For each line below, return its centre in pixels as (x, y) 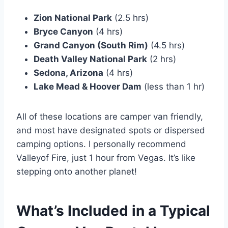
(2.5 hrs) (130, 18)
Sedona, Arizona (68, 73)
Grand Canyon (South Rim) (91, 46)
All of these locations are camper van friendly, (110, 117)
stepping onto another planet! (77, 172)
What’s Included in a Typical (113, 211)
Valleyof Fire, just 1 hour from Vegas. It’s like (106, 158)
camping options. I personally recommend (101, 144)
